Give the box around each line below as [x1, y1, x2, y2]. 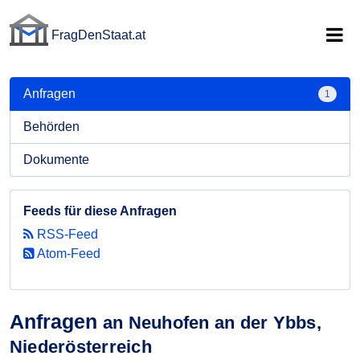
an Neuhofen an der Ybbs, [103, 313, 321, 333]
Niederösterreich [10, 337, 152, 357]
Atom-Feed [35, 247, 100, 260]
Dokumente [23, 153, 89, 166]
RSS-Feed [34, 227, 98, 241]
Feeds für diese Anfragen [23, 204, 177, 218]
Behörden [23, 120, 80, 133]
